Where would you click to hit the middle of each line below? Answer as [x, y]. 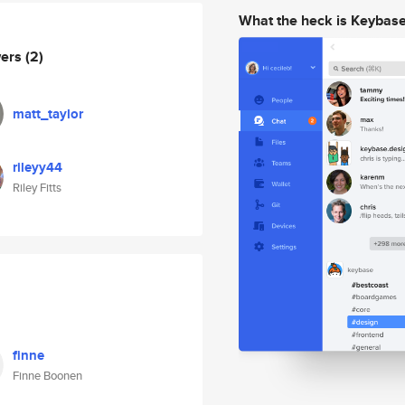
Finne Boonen [47, 376]
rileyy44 [38, 167]
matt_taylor [48, 114]
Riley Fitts [37, 188]
